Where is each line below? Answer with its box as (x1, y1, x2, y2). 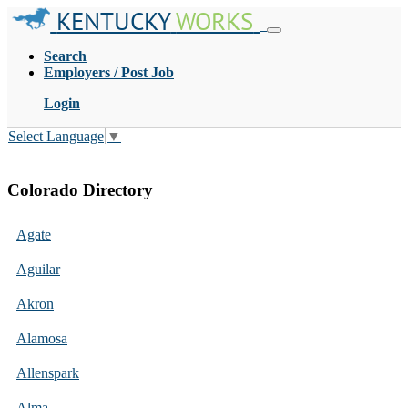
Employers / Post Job (44, 65, 174, 80)
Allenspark (16, 364, 79, 381)
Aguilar (16, 260, 60, 277)
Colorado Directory (7, 180, 153, 200)
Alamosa (16, 330, 67, 346)
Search (44, 48, 87, 64)
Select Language (8, 128, 104, 145)
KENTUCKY (56, 5, 171, 36)
